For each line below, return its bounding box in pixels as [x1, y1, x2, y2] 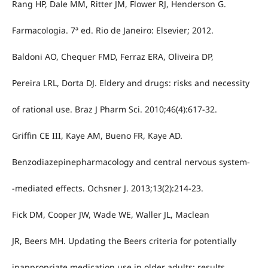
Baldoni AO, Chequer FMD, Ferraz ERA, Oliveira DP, [11, 51, 214, 63]
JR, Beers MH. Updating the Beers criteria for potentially [11, 235, 236, 247]
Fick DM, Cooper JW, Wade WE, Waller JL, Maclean [11, 209, 209, 221]
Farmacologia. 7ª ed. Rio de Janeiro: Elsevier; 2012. [11, 25, 214, 36]
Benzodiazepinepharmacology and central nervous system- [11, 156, 250, 168]
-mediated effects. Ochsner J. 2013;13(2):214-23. [11, 182, 203, 194]
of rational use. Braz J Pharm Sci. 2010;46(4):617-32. [11, 103, 217, 115]
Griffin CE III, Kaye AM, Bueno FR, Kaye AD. [11, 130, 182, 142]
